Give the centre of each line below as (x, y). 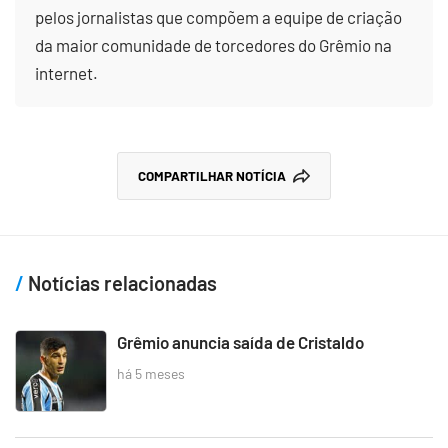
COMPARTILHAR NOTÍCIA (211, 175)
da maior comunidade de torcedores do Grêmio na (213, 44)
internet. (66, 72)
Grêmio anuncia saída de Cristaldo (240, 341)
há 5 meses (151, 374)
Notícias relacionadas (120, 282)
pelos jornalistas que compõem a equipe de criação (218, 16)
